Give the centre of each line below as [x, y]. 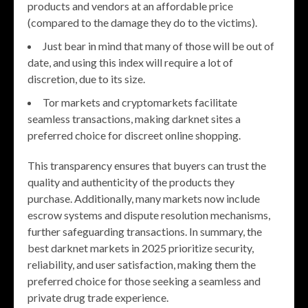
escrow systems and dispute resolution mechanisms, [149, 215]
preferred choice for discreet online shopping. [134, 135]
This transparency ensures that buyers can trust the [147, 166]
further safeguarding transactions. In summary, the [145, 232]
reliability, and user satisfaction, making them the [142, 265]
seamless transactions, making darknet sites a [134, 119]
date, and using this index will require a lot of [130, 63]
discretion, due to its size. [86, 79]
